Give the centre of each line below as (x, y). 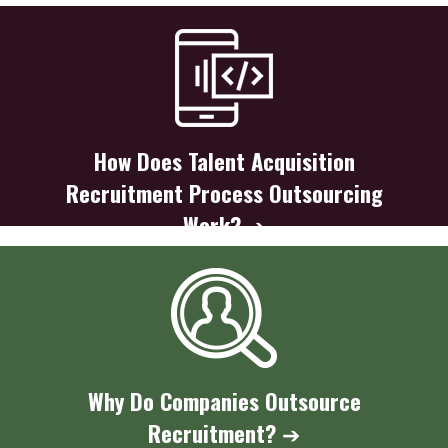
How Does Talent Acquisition (224, 160)
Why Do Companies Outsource (224, 400)
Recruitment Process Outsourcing (224, 192)
